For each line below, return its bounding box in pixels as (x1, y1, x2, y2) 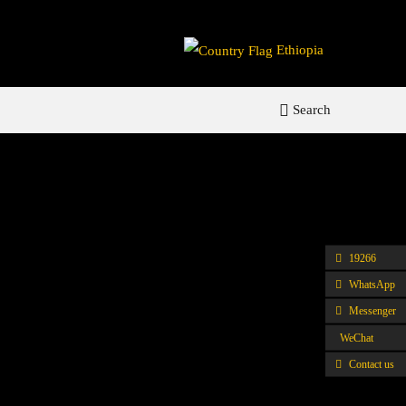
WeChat (339, 331, 373, 344)
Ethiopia (275, 42, 324, 57)
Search (289, 102, 331, 118)
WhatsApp (348, 277, 395, 291)
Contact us (348, 357, 394, 371)
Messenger (348, 304, 396, 317)
